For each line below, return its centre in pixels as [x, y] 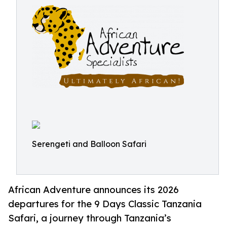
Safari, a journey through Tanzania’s [90, 218]
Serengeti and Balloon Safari [89, 144]
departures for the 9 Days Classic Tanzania [105, 204]
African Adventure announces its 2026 [93, 190]
